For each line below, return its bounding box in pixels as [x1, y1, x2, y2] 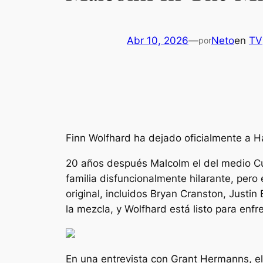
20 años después [66, 157, 150, 169]
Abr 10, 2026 [127, 34, 188, 46]
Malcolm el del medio [150, 157, 251, 169]
